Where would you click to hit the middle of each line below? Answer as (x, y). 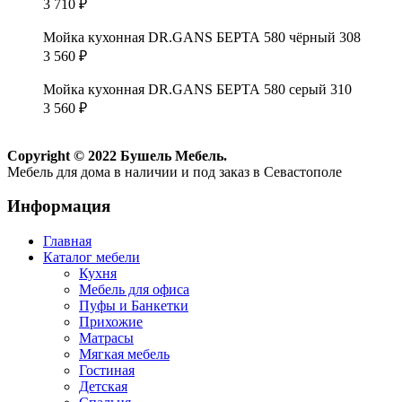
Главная (67, 241)
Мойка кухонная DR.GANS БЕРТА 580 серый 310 (197, 89)
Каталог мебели (92, 258)
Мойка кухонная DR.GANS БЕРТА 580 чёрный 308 (202, 37)
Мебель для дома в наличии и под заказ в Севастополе (175, 171)
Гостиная (107, 371)
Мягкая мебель (124, 354)
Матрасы (106, 338)
